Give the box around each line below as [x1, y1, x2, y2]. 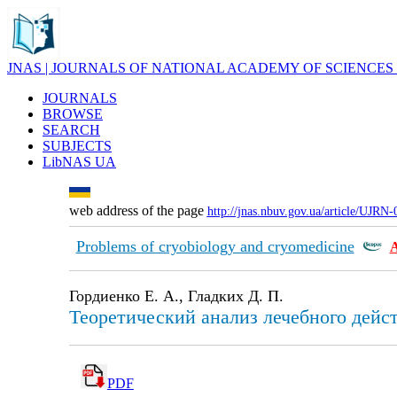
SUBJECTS [43, 138, 112, 153]
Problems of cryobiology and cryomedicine [75, 237, 354, 255]
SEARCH [43, 122, 100, 137]
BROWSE [43, 106, 103, 121]
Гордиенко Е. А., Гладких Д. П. [68, 287, 284, 305]
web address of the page [68, 203, 207, 218]
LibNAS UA [43, 154, 116, 169]
